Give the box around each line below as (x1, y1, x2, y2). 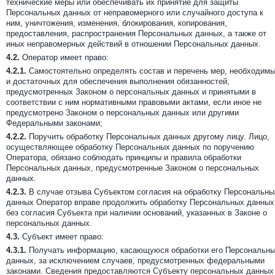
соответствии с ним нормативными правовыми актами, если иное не (6, 98, 261, 107)
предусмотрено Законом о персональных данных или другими (6, 108, 239, 117)
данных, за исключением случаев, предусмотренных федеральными (6, 256, 265, 265)
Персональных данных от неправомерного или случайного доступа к (6, 8, 263, 17)
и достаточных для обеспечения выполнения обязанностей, (6, 77, 230, 86)
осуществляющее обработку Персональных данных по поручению (6, 142, 254, 152)
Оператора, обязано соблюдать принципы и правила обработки (6, 153, 241, 162)
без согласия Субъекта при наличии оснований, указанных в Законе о (6, 208, 267, 217)
